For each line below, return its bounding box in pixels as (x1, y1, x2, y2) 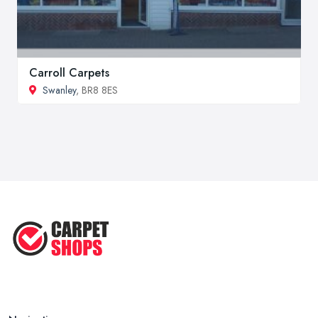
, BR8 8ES (76, 82, 118, 97)
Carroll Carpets (29, 64, 109, 81)
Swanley (43, 82, 76, 97)
